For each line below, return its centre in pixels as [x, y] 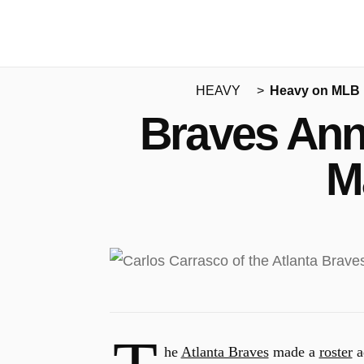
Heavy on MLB [314, 91]
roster [336, 352]
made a [294, 352]
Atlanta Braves [225, 352]
